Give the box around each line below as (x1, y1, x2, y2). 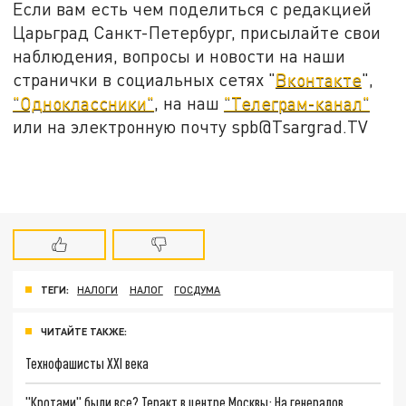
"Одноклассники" (13, 92, 155, 113)
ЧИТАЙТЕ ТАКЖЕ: (41, 324, 127, 337)
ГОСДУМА (174, 283, 221, 295)
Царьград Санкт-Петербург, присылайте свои (13, 21, 382, 43)
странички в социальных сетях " (13, 68, 276, 90)
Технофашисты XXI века (25, 353, 150, 372)
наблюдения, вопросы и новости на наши (13, 44, 346, 66)
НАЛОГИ (77, 283, 119, 295)
